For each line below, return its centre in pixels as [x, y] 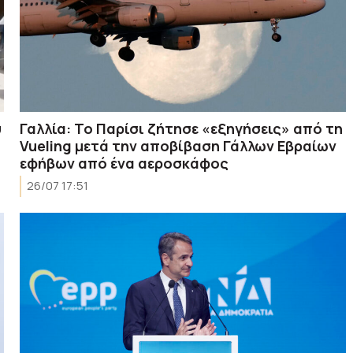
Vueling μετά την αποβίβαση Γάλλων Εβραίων [178, 145]
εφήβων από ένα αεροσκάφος [124, 163]
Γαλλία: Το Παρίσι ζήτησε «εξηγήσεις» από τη [182, 128]
